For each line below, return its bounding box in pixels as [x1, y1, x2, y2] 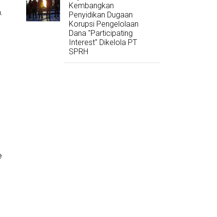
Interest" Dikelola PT [68, 38, 137, 47]
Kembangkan [68, 1, 114, 11]
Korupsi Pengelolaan [68, 19, 139, 29]
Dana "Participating [68, 29, 133, 38]
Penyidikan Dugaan [68, 10, 133, 20]
